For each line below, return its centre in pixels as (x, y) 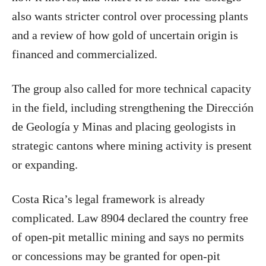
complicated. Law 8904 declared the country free (130, 218)
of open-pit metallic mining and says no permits (128, 237)
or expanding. (45, 164)
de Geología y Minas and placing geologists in (124, 126)
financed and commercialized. (85, 54)
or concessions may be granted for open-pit (116, 256)
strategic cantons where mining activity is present (132, 145)
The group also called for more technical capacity (132, 88)
